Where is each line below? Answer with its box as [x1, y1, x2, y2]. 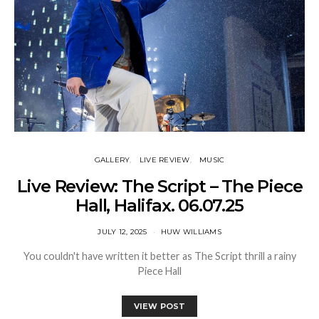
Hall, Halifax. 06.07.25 [75, 194, 244, 216]
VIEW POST [133, 300, 186, 311]
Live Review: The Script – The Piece [16, 175, 303, 197]
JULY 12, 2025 [98, 226, 147, 236]
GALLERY [94, 155, 130, 164]
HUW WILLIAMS [160, 226, 221, 236]
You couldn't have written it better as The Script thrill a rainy [23, 249, 296, 262]
